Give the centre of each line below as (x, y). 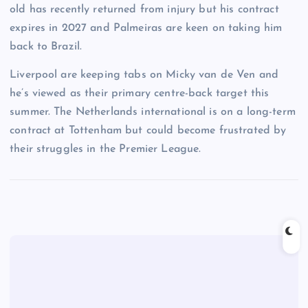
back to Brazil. (48, 46)
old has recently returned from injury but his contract (144, 9)
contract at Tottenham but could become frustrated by (148, 130)
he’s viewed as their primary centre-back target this (140, 93)
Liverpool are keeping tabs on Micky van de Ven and (144, 75)
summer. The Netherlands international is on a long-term (153, 112)
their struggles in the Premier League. (107, 149)
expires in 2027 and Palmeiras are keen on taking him (146, 28)
